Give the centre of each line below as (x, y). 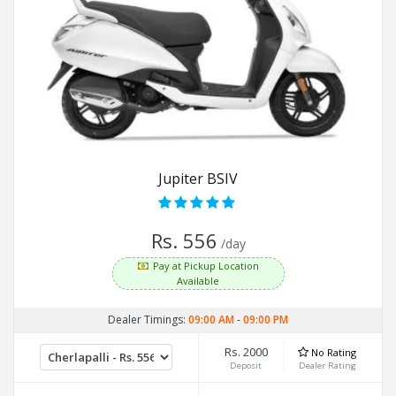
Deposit (246, 366)
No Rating (334, 353)
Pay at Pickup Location (206, 266)
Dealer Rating (327, 366)
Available (198, 281)
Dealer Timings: (148, 320)
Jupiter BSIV (198, 179)
